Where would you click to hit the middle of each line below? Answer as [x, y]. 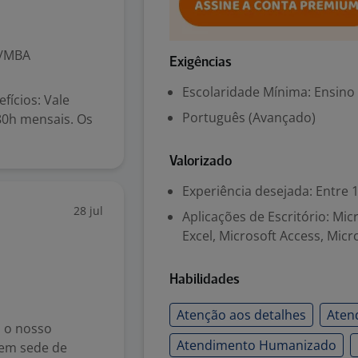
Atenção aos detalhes [241, 315]
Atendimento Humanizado [257, 345]
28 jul [88, 211]
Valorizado [201, 162]
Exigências [201, 63]
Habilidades [205, 280]
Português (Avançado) [249, 117]
